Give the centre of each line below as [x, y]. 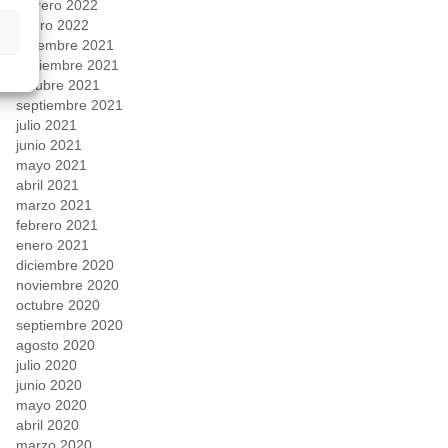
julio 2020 [46, 365]
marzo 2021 [54, 205]
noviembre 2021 [67, 65]
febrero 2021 [57, 225]
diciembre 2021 [65, 45]
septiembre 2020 [69, 325]
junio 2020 [49, 385]
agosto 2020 [55, 345]
